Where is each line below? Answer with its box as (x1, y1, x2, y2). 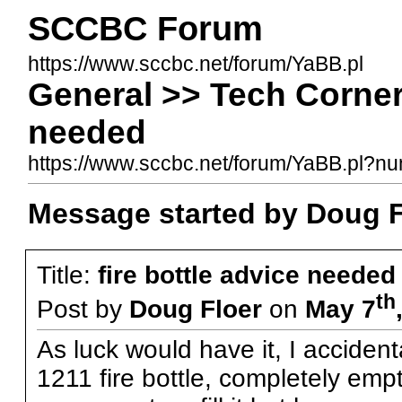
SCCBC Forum (27, 10, 263, 48)
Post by (36, 295, 129, 324)
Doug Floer (128, 295, 262, 324)
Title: (36, 261, 98, 289)
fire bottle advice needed (97, 261, 396, 289)
